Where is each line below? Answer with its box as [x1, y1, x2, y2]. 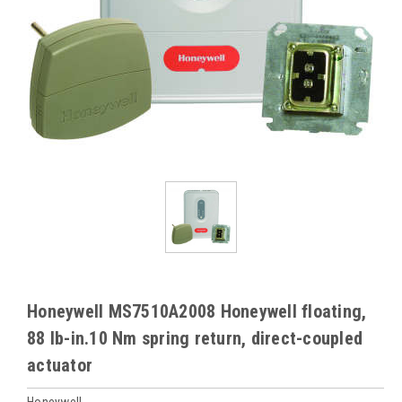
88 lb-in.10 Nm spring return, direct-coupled [27, 328, 363, 349]
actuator [27, 354, 92, 376]
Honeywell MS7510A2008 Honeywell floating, [27, 301, 367, 322]
